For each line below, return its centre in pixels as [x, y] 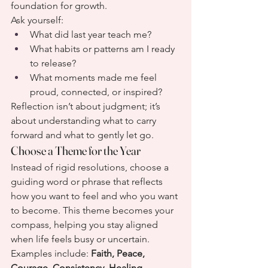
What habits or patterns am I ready [103, 49]
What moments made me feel [95, 77]
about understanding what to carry [85, 121]
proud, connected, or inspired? [96, 92]
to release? [53, 63]
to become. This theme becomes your [93, 210]
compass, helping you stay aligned [86, 225]
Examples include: [51, 253]
